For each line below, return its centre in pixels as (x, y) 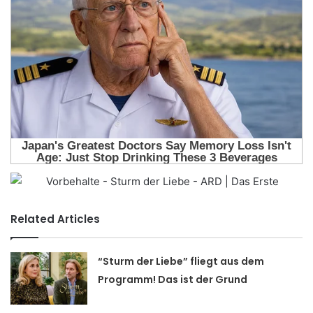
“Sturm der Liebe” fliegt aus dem (181, 262)
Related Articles (55, 219)
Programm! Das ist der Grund (173, 280)
